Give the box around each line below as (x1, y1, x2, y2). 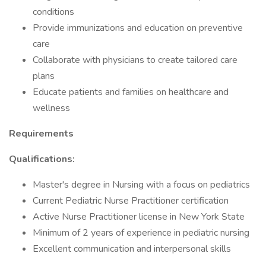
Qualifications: (9, 153, 75, 166)
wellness (33, 102, 70, 115)
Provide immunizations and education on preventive (33, 21, 243, 34)
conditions (33, 5, 74, 18)
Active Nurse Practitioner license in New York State (33, 210, 245, 223)
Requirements (9, 127, 74, 140)
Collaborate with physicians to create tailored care (33, 53, 237, 66)
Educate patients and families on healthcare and (33, 85, 229, 99)
